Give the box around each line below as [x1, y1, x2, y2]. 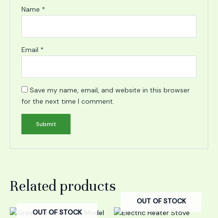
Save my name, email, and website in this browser [30, 86, 190, 95]
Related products [10, 177, 116, 196]
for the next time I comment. [21, 97, 115, 106]
